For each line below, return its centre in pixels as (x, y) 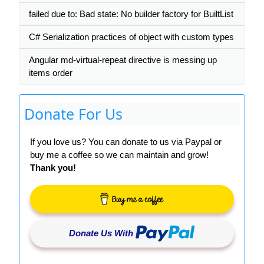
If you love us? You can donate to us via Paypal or (126, 142)
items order (51, 73)
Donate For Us (73, 114)
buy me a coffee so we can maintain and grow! (119, 155)
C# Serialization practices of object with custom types (131, 37)
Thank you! (53, 168)
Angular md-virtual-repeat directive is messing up (123, 60)
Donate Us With (101, 233)
